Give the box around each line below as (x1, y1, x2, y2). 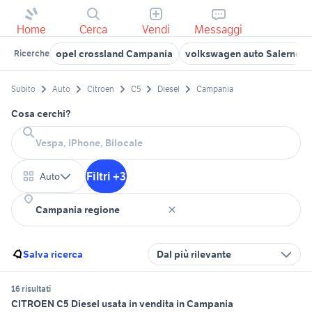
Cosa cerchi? (11, 107, 71, 120)
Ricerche (14, 48, 49, 58)
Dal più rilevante (157, 248, 231, 261)
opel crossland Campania (56, 47, 173, 60)
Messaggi (194, 22, 243, 36)
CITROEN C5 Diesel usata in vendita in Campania (11, 297, 233, 311)
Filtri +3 (86, 169, 126, 184)
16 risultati (11, 283, 51, 295)
